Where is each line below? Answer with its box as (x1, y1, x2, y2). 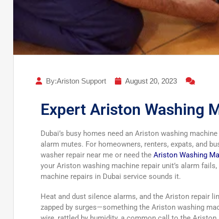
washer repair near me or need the (41, 151, 153, 160)
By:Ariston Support (46, 77, 106, 86)
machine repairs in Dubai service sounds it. (41, 172, 181, 181)
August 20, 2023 (125, 77, 177, 86)
